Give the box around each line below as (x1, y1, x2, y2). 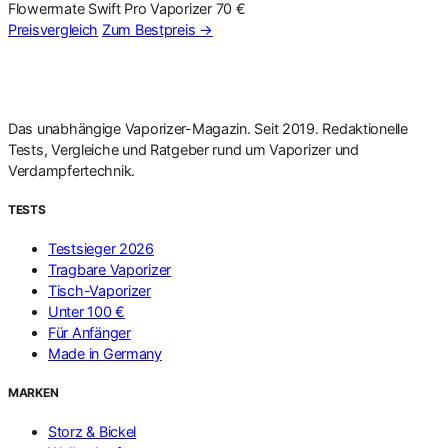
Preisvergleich (8, 20, 99, 38)
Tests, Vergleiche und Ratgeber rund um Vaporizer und (8, 141, 359, 159)
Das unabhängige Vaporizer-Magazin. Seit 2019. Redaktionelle (8, 120, 408, 138)
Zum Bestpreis (101, 20, 200, 38)
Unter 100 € (48, 303, 125, 321)
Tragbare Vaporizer (48, 261, 172, 279)
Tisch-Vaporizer (48, 282, 151, 300)
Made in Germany (48, 345, 162, 363)
